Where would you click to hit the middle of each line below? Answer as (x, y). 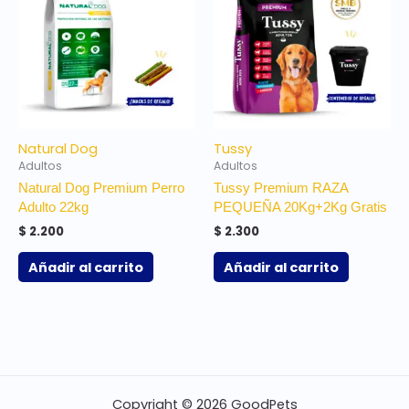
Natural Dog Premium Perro (101, 189)
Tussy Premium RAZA (281, 189)
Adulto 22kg (53, 208)
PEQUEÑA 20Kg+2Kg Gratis (300, 208)
